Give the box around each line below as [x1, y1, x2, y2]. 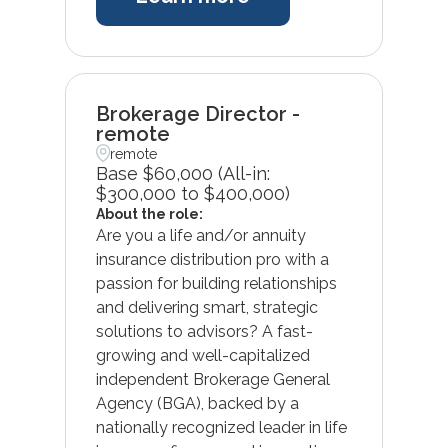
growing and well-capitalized [95, 345, 310, 365]
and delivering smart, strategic [95, 297, 318, 317]
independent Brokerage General [95, 369, 330, 389]
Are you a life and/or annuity [95, 225, 306, 245]
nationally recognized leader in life [95, 417, 347, 437]
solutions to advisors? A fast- [95, 321, 313, 341]
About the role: [95, 205, 203, 222]
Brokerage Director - [95, 101, 300, 126]
